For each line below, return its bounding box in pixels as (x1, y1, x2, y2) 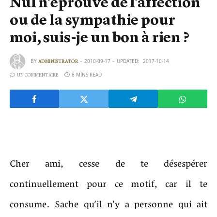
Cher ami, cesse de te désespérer (10, 156, 207, 173)
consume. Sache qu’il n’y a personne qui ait (10, 197, 207, 214)
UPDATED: (117, 57, 140, 64)
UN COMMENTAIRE (17, 72, 59, 78)
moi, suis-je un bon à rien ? (10, 29, 189, 46)
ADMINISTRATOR (38, 58, 78, 64)
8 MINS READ (72, 71, 102, 78)
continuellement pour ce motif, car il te (10, 176, 207, 193)
